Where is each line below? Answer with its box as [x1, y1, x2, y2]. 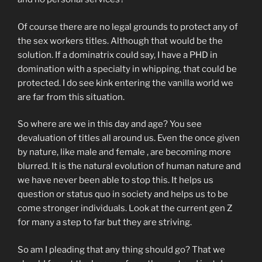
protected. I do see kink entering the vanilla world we [18, 77, 233, 88]
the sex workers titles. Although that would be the [18, 35, 223, 46]
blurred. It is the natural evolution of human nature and [18, 161, 241, 172]
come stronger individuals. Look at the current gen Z [18, 203, 232, 214]
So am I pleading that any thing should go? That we [18, 244, 225, 255]
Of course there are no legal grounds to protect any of [18, 21, 238, 32]
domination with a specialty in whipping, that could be [18, 63, 237, 74]
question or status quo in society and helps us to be [18, 189, 228, 200]
